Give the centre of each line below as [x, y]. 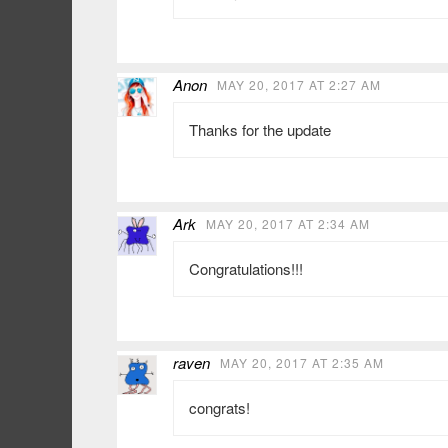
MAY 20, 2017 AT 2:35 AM [302, 363]
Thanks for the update [260, 130]
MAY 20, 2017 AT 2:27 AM [299, 85]
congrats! [219, 408]
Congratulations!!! [246, 269]
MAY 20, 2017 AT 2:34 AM [288, 224]
